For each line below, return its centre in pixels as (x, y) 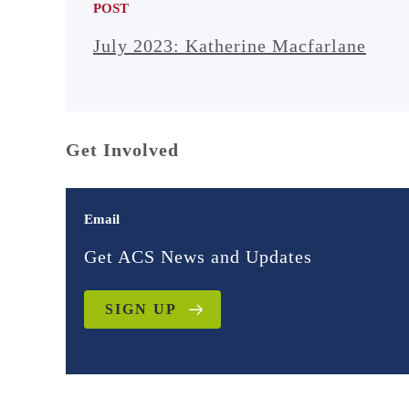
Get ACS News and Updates (198, 257)
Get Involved (122, 150)
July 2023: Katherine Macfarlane (230, 45)
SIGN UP (141, 309)
